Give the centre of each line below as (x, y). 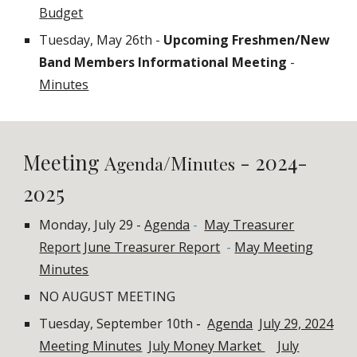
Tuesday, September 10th (116, 324)
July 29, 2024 (296, 324)
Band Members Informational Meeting (163, 62)
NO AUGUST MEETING (108, 296)
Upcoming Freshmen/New (247, 40)
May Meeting (274, 247)
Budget (61, 13)
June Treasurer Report (152, 247)
